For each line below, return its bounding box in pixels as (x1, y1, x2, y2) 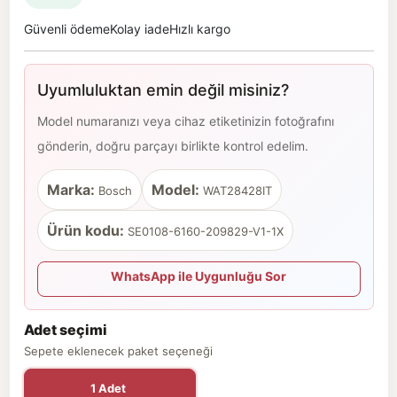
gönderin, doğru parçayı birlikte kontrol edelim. (36, 138, 308, 153)
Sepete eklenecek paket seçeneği (23, 344, 213, 358)
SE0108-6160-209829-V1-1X (123, 224, 284, 238)
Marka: (46, 181, 95, 198)
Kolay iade (109, 21, 169, 36)
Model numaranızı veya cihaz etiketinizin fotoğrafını (36, 113, 334, 128)
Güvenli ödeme (23, 21, 110, 36)
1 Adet (90, 381, 128, 395)
